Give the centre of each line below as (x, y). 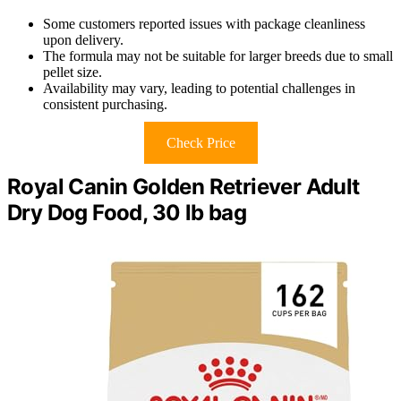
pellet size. (73, 73)
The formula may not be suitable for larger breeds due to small (218, 56)
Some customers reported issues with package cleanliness (204, 24)
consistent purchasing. (105, 105)
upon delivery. (83, 40)
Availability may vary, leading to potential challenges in (199, 89)
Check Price (200, 143)
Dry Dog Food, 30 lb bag (127, 213)
